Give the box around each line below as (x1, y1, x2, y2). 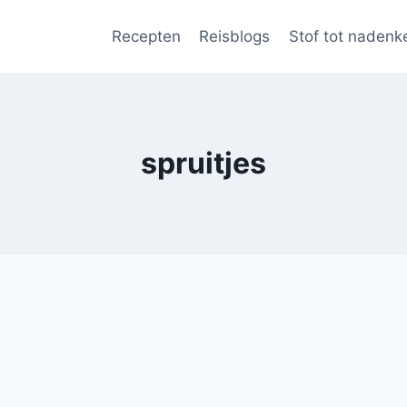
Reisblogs (199, 26, 271, 45)
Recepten (111, 26, 181, 45)
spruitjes (141, 145, 266, 181)
